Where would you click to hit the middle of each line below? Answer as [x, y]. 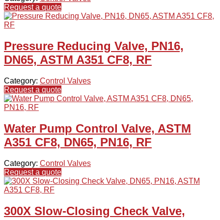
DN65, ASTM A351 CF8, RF [78, 60]
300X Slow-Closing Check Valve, [95, 211]
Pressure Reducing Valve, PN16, [94, 46]
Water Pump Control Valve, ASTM [97, 129]
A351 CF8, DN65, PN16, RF [78, 142]
